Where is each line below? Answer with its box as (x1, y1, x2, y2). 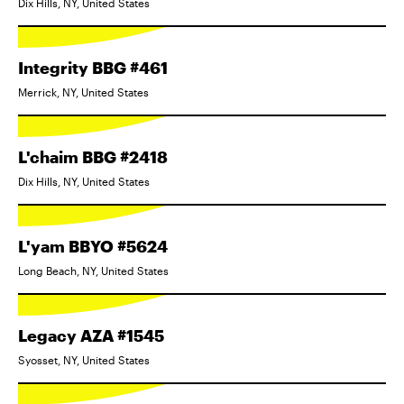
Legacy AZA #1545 (18, 325, 164, 345)
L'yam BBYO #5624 (18, 235, 168, 256)
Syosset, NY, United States (18, 353, 150, 366)
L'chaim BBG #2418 (18, 146, 168, 167)
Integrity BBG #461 (18, 57, 168, 78)
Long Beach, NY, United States (18, 263, 169, 277)
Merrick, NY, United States (18, 85, 149, 98)
